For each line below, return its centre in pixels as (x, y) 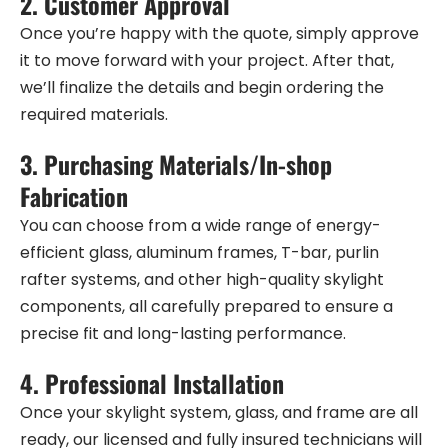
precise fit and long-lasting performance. (183, 334)
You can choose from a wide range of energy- (200, 226)
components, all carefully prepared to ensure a (206, 307)
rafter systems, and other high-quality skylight (202, 280)
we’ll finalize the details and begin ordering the (202, 88)
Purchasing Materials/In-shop (188, 164)
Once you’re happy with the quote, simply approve (219, 34)
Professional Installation (164, 383)
